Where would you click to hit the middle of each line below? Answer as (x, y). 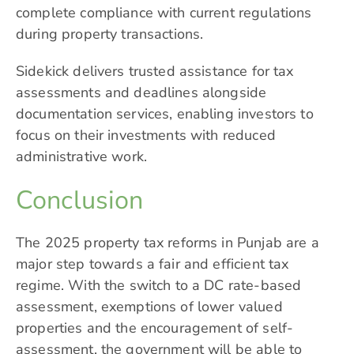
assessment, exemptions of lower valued (149, 307)
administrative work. (81, 157)
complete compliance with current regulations (164, 13)
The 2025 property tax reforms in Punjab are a (168, 243)
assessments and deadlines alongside (141, 93)
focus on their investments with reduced (146, 136)
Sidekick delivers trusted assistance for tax (155, 72)
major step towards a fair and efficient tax (153, 264)
